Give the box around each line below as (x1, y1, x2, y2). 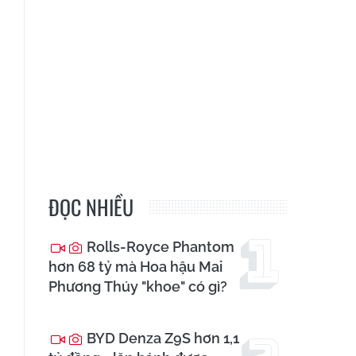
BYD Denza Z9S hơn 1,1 (83, 330, 239, 347)
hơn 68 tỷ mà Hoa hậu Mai (48, 258, 222, 276)
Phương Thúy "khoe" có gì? (48, 278, 227, 296)
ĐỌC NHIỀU (48, 192, 133, 223)
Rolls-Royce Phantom (83, 238, 234, 256)
